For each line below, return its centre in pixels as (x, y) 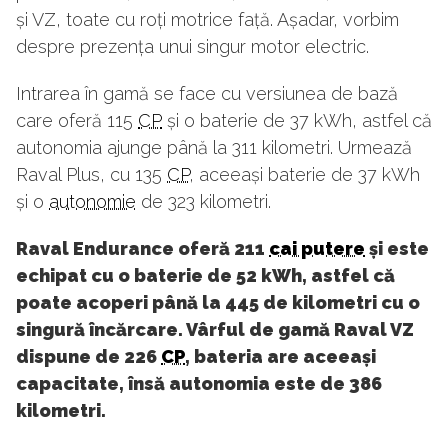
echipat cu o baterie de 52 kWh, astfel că (205, 276)
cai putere (317, 249)
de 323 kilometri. (206, 202)
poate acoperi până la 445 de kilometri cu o (218, 303)
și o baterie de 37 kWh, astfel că (297, 121)
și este (397, 249)
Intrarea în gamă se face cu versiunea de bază (207, 94)
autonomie (92, 202)
